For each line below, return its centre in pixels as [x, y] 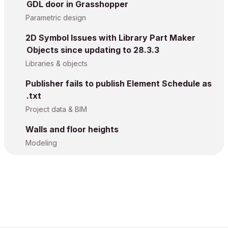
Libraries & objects [56, 63]
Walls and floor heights [72, 129]
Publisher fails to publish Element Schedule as [119, 83]
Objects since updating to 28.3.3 [93, 50]
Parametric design [56, 18]
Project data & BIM [56, 109]
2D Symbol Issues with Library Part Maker [110, 38]
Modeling [41, 143]
